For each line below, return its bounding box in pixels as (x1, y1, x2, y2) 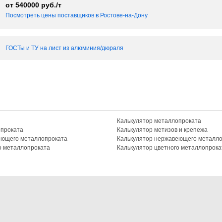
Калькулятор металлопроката (117, 117, 201, 124)
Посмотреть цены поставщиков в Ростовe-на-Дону (5, 12, 148, 19)
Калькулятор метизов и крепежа (117, 126, 208, 133)
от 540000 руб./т (5, 1, 61, 9)
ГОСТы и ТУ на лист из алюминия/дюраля (5, 45, 123, 52)
